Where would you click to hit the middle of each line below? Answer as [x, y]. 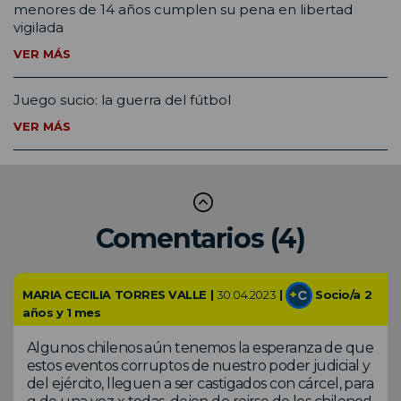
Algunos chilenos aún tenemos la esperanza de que [200, 347]
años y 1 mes [62, 312]
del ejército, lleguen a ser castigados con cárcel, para [200, 383]
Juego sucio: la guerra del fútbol [122, 99]
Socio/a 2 [342, 294]
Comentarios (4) [200, 238]
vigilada [38, 27]
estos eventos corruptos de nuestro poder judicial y [199, 365]
